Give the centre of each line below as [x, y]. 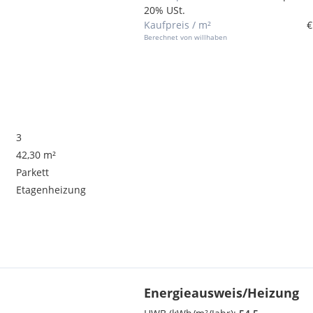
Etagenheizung [51, 190]
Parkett [33, 172]
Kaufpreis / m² [177, 25]
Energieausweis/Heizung [221, 293]
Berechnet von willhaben [185, 37]
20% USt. [165, 10]
